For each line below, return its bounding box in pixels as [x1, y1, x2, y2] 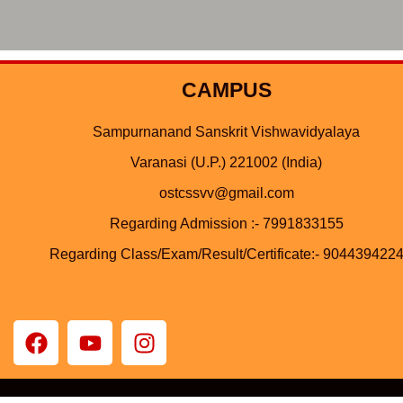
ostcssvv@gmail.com [158, 185, 294, 201]
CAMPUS [181, 78, 272, 103]
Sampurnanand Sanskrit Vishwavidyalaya [93, 124, 361, 140]
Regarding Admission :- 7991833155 [109, 216, 344, 232]
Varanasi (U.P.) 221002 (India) [130, 155, 323, 171]
